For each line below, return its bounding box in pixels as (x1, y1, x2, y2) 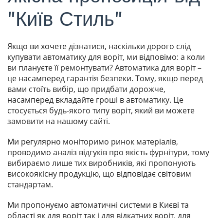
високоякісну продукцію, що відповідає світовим (7, 168, 191, 180)
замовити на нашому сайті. (7, 116, 110, 127)
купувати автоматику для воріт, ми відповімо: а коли (7, 52, 205, 63)
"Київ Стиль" (7, 8, 123, 31)
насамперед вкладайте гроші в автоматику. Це (7, 94, 183, 106)
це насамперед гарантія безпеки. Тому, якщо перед (7, 73, 203, 84)
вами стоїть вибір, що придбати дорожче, (7, 84, 165, 95)
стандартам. (7, 179, 53, 190)
